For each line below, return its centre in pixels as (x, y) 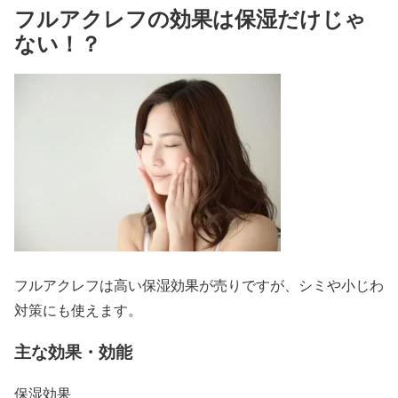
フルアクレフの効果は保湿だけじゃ (190, 19)
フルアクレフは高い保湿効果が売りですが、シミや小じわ (199, 285)
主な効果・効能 (73, 351)
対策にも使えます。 (78, 310)
